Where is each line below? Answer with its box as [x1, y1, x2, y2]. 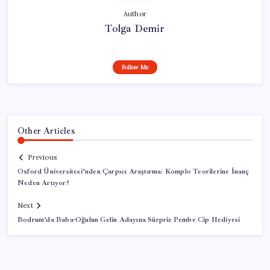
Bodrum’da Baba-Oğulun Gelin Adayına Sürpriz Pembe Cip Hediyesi [17, 215, 240, 225]
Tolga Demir [105, 21, 165, 35]
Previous [28, 153, 57, 162]
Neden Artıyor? [17, 178, 69, 188]
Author [123, 9, 147, 18]
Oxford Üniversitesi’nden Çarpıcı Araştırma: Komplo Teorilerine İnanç [17, 167, 250, 177]
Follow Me [121, 63, 149, 71]
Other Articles [17, 125, 75, 136]
